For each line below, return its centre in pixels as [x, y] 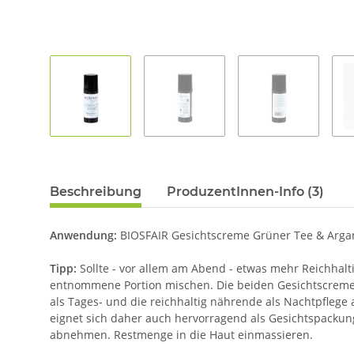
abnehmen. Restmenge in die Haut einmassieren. [181, 335]
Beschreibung [96, 192]
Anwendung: [83, 235]
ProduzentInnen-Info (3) [245, 192]
